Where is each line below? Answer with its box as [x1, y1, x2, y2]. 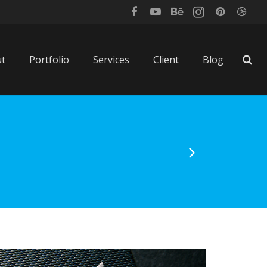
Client [153, 53, 179, 66]
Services [93, 53, 129, 66]
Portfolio [29, 53, 69, 66]
